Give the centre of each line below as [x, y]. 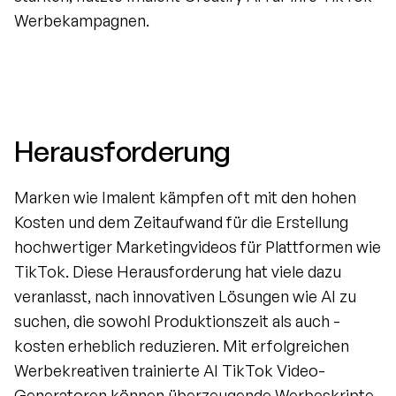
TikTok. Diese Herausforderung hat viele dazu [178, 271]
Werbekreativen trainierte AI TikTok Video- [170, 370]
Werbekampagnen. [82, 20]
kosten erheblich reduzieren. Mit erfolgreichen [182, 346]
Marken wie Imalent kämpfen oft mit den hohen [185, 197]
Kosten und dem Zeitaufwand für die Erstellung [181, 222]
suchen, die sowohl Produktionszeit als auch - [177, 321]
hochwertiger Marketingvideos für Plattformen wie [198, 247]
